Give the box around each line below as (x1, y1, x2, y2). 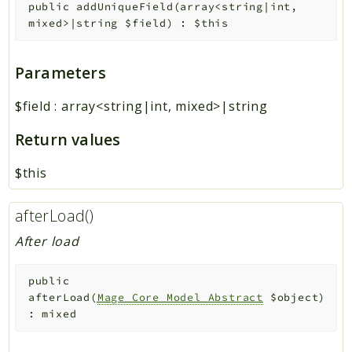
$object (269, 291, 319, 305)
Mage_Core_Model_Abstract (97, 291, 263, 305)
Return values (14, 128, 121, 150)
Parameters (14, 61, 106, 83)
